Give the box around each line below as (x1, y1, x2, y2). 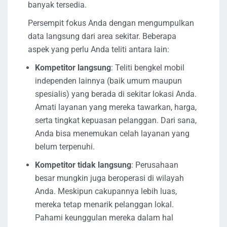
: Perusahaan (131, 160, 178, 170)
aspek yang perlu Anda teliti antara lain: (28, 44, 169, 54)
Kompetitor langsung (35, 62, 111, 72)
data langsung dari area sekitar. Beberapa (28, 31, 176, 41)
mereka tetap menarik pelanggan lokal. (35, 199, 174, 209)
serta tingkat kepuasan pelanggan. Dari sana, (35, 115, 197, 125)
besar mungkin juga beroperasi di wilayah (35, 173, 184, 183)
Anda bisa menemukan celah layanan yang (35, 128, 190, 138)
